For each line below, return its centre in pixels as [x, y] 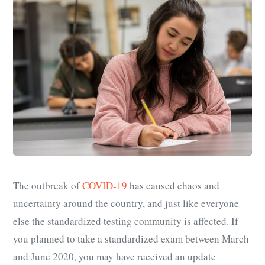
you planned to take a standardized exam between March [131, 239]
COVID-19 [105, 186]
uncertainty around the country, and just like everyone [126, 203]
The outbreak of [48, 186]
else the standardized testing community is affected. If [126, 221]
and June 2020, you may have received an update [114, 257]
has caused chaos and [173, 186]
